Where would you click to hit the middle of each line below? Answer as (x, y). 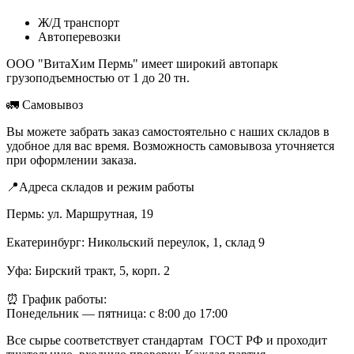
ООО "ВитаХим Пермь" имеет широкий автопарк (142, 63)
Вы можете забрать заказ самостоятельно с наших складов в (168, 131)
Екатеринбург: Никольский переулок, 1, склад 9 (136, 242)
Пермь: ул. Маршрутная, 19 (80, 213)
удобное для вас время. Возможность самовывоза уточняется (170, 145)
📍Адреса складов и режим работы (100, 186)
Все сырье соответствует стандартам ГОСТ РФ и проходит (167, 340)
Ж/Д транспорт (79, 22)
